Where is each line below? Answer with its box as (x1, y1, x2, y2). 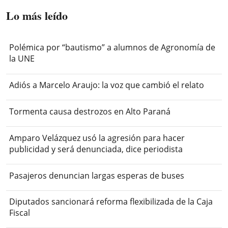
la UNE (9, 53, 35, 65)
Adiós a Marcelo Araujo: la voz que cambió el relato (9, 79, 205, 91)
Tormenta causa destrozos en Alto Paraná (9, 106, 171, 118)
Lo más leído (6, 7, 68, 24)
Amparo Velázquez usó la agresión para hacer (9, 132, 185, 144)
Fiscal (9, 207, 31, 219)
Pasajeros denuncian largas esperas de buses (9, 169, 185, 181)
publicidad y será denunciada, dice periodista (9, 143, 183, 155)
